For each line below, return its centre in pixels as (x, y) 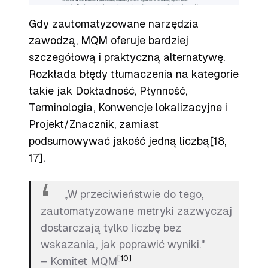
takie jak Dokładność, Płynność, (108, 91)
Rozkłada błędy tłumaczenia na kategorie (134, 74)
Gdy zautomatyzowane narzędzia (114, 24)
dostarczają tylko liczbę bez (111, 228)
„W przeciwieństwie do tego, (134, 194)
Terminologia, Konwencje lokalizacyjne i (128, 107)
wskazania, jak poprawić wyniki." (123, 244)
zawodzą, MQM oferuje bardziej (109, 40)
